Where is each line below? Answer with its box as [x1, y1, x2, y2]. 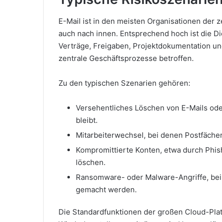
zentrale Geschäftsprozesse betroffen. [58, 54, 194, 63]
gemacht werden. [76, 185, 137, 194]
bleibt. [76, 115, 98, 125]
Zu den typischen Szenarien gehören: [58, 78, 190, 88]
